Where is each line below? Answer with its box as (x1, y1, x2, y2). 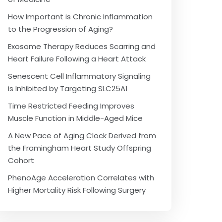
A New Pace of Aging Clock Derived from (8, 130, 156, 141)
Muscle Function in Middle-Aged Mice (8, 113, 143, 123)
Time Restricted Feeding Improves (8, 101, 134, 111)
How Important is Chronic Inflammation (8, 11, 153, 22)
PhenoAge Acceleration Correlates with (8, 172, 154, 183)
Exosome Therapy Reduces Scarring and (8, 41, 156, 52)
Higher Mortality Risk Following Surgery (8, 185, 146, 195)
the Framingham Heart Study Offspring (8, 143, 151, 153)
